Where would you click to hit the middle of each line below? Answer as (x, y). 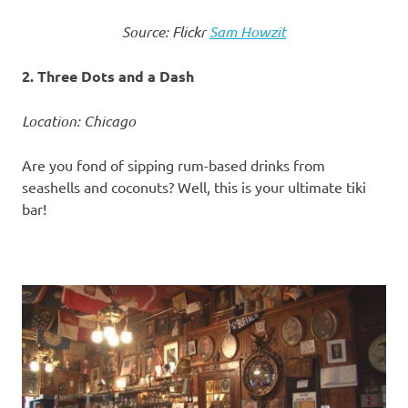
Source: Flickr (166, 31)
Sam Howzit (248, 31)
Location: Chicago (79, 120)
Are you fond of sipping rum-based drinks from (173, 164)
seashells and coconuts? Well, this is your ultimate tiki (194, 186)
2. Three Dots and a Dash (108, 76)
